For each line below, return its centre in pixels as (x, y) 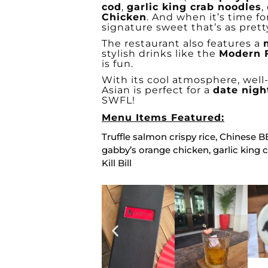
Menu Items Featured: (163, 118)
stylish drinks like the (160, 54)
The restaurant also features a (182, 43)
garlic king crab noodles (194, 7)
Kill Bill (117, 163)
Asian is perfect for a (157, 90)
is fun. (118, 64)
